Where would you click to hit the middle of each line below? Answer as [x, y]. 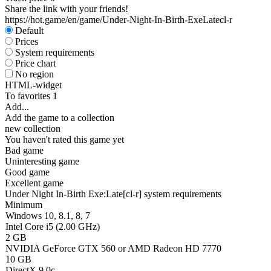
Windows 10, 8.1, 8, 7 [48, 216]
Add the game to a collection [60, 118]
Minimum [24, 205]
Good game [27, 172]
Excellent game [34, 183]
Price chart [35, 63]
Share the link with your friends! [67, 9]
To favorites [29, 96]
